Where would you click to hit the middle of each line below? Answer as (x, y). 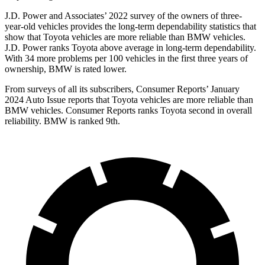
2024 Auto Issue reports (50, 100)
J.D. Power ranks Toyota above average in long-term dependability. (130, 48)
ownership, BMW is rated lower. (66, 69)
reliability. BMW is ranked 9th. (62, 121)
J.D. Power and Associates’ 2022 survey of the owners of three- (123, 16)
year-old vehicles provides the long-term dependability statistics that (130, 27)
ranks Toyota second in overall (194, 111)
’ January (223, 89)
